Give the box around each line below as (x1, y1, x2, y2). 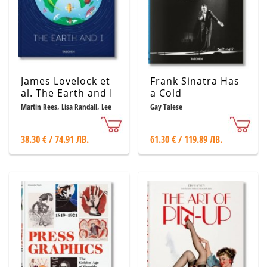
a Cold (150, 86, 182, 100)
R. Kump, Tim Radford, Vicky (21, 110, 108, 120)
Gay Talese (150, 101, 182, 112)
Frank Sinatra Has (150, 74, 240, 88)
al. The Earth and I (21, 86, 113, 100)
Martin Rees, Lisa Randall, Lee (21, 101, 111, 112)
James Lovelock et (21, 74, 110, 88)
